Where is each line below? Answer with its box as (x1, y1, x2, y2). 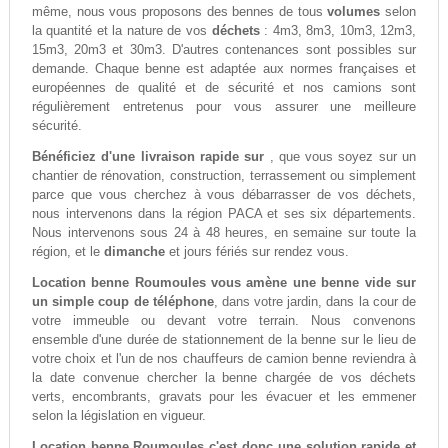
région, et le (31, 244, 104, 260)
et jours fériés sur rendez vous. (164, 244, 349, 260)
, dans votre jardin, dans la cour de (213, 294, 417, 310)
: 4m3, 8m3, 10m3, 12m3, (259, 23, 417, 39)
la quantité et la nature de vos (31, 23, 212, 39)
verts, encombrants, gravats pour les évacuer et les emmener (31, 389, 417, 405)
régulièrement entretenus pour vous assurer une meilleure (31, 99, 417, 115)
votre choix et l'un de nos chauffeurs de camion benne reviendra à (31, 351, 417, 367)
